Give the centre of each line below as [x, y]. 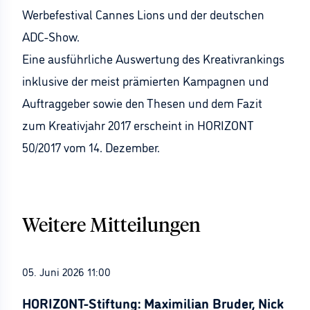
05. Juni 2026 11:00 [66, 271]
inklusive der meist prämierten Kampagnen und [145, 80]
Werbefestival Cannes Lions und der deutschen [143, 14]
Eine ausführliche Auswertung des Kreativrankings [153, 58]
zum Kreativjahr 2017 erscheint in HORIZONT [138, 125]
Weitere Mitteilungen [111, 226]
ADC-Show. [51, 36]
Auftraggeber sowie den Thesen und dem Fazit [142, 102]
